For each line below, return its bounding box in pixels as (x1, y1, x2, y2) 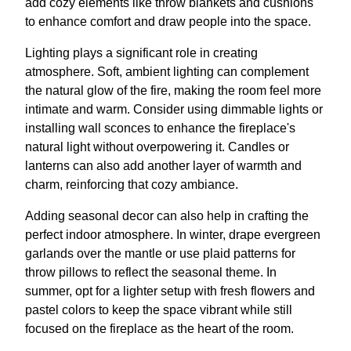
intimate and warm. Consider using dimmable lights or (25, 103, 323, 117)
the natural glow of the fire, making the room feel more (25, 84, 321, 98)
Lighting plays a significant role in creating (25, 46, 258, 60)
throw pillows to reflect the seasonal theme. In (25, 266, 277, 280)
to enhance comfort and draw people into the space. (25, 15, 311, 29)
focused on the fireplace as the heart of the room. (25, 322, 294, 336)
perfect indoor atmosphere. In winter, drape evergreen (25, 228, 320, 242)
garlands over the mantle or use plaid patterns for (25, 247, 295, 261)
